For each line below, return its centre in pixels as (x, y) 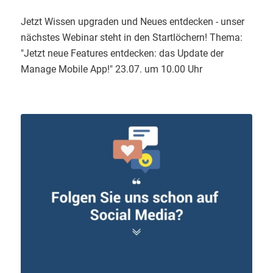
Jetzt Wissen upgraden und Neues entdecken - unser (132, 22)
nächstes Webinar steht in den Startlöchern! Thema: (131, 38)
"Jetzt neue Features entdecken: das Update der (122, 54)
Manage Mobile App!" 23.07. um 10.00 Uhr (111, 69)
